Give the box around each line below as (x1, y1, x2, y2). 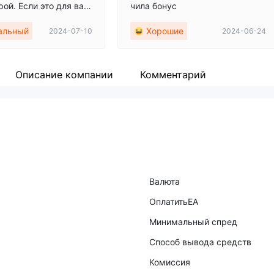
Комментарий (140, 68, 206, 81)
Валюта (149, 176, 180, 187)
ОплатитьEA (149, 196, 198, 207)
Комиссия (149, 257, 190, 267)
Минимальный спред (149, 217, 237, 227)
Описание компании (15, 68, 113, 81)
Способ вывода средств (149, 237, 251, 247)
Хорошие (146, 26, 183, 36)
